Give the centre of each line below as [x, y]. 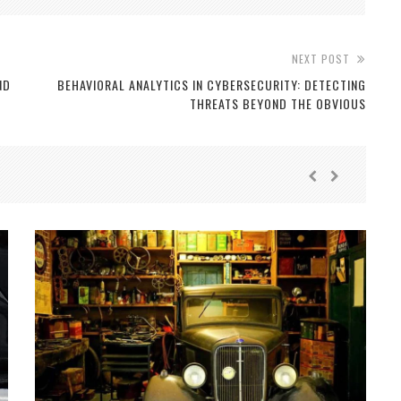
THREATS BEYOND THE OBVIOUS [277, 104]
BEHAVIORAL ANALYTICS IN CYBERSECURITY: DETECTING [211, 85]
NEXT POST [320, 59]
